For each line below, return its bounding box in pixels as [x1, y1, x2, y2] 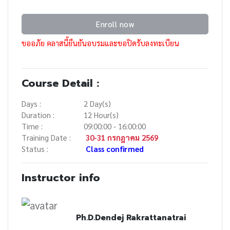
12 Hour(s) [84, 109, 119, 120]
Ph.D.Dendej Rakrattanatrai [75, 212, 186, 223]
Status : [21, 143, 48, 154]
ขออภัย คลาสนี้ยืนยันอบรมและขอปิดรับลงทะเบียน [21, 37, 179, 48]
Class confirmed [86, 143, 144, 154]
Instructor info [21, 169, 100, 186]
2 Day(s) [84, 98, 111, 108]
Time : [21, 121, 43, 131]
